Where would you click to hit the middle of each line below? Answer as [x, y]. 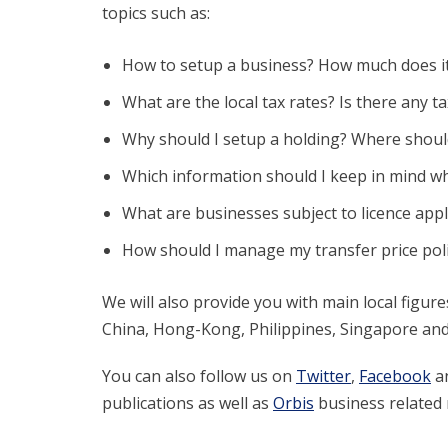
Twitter [323, 376]
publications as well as [187, 403]
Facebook [395, 376]
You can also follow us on [199, 376]
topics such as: [156, 13]
